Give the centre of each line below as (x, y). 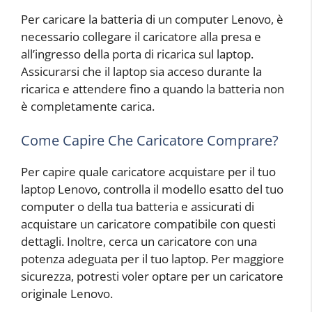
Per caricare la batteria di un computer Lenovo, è (152, 19)
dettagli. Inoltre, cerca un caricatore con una (139, 242)
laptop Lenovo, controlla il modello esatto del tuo (152, 189)
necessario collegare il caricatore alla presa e (141, 36)
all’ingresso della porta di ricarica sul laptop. (137, 54)
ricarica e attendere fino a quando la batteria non (153, 88)
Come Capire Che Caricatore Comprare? (150, 141)
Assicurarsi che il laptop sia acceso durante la (141, 71)
